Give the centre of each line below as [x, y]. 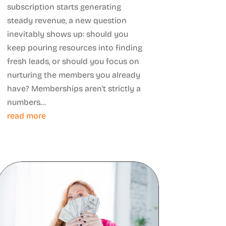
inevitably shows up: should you [67, 34]
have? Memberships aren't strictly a [74, 88]
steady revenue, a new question [67, 20]
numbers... [26, 102]
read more [26, 116]
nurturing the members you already [73, 75]
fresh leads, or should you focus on [73, 61]
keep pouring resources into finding [74, 47]
